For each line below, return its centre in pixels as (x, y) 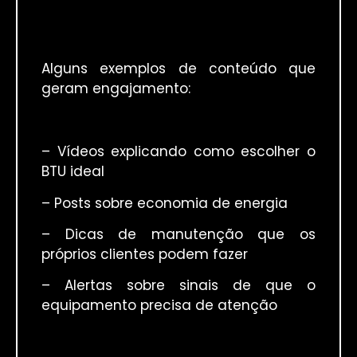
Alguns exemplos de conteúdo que (178, 69)
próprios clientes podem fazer (145, 255)
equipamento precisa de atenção (159, 306)
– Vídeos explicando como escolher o (178, 152)
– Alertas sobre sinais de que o (178, 286)
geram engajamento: (116, 89)
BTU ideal (73, 172)
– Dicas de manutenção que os (178, 235)
